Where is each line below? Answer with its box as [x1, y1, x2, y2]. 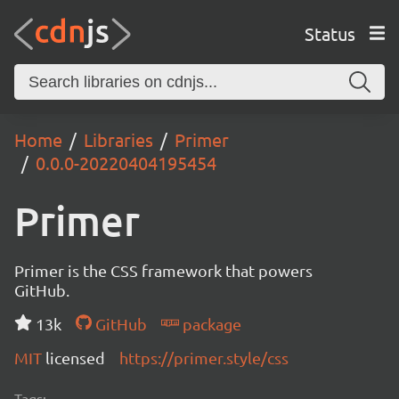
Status [304, 21, 355, 45]
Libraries [84, 128, 153, 151]
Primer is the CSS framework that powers [14, 261, 313, 280]
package [178, 314, 241, 333]
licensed [45, 348, 105, 367]
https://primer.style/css [119, 348, 289, 367]
